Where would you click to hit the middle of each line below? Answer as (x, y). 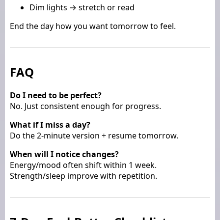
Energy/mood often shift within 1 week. (83, 165)
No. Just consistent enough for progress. (85, 106)
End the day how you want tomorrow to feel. (93, 26)
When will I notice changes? (64, 154)
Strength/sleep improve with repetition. (83, 176)
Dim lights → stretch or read (82, 7)
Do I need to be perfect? (56, 95)
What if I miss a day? (50, 124)
